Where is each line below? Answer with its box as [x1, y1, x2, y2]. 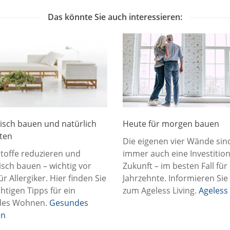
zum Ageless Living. [123, 185, 199, 197]
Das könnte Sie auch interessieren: [48, 11, 182, 23]
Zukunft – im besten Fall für [123, 160, 227, 172]
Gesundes [49, 197, 88, 209]
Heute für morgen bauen [123, 118, 219, 130]
